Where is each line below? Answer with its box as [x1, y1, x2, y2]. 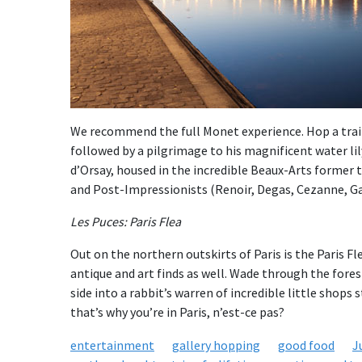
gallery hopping [172, 337, 260, 353]
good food [278, 337, 335, 353]
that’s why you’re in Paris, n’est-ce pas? [70, 304, 284, 320]
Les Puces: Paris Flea [70, 213, 181, 229]
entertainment [70, 337, 154, 353]
